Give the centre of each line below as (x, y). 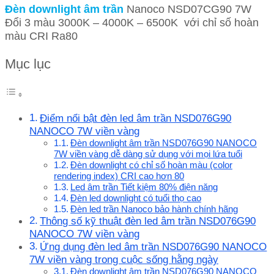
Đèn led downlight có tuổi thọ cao (135, 198)
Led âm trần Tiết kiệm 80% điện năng (144, 187)
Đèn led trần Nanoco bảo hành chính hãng (154, 209)
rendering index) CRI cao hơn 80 (119, 176)
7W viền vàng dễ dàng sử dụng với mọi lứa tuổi (148, 154)
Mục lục (28, 64)
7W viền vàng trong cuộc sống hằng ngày (124, 260)
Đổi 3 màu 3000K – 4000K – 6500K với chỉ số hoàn (132, 22)
